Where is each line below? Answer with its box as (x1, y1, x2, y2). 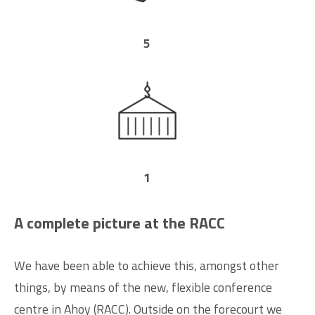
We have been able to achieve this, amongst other (14, 255, 279, 275)
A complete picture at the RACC (14, 210, 225, 235)
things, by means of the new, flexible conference (14, 277, 272, 297)
